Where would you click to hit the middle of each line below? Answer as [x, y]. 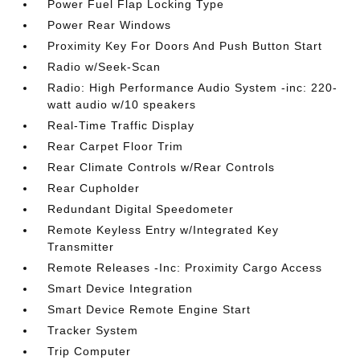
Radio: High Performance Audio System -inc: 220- [193, 88]
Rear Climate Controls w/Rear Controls [162, 167]
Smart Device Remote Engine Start [149, 309]
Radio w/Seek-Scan [104, 67]
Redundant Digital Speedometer [141, 209]
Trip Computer [90, 351]
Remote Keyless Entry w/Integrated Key [164, 230]
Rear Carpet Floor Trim [116, 146]
